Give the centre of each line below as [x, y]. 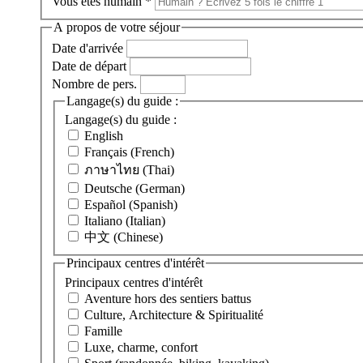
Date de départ [89, 66]
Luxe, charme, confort [141, 347]
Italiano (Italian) [125, 221]
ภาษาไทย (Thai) [129, 170]
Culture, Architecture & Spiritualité [174, 314]
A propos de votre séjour [117, 28]
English [104, 136]
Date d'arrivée [88, 48]
